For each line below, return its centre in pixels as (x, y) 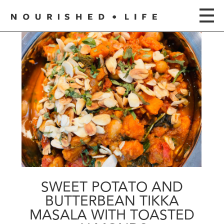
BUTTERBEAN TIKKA (112, 200)
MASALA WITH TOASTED (112, 214)
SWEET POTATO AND (112, 186)
